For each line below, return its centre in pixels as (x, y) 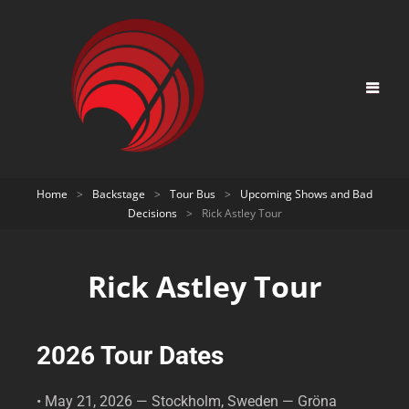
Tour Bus (193, 194)
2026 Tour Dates (130, 355)
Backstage (119, 194)
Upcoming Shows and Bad (306, 194)
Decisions (152, 213)
